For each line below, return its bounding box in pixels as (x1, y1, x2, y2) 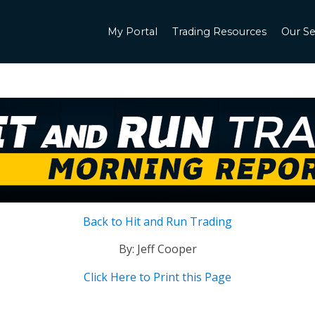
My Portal (108, 25, 157, 38)
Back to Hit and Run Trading (83, 213, 232, 229)
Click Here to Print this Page (84, 269, 231, 285)
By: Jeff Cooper (118, 241, 197, 257)
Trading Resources (172, 25, 266, 38)
